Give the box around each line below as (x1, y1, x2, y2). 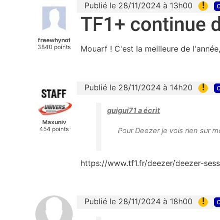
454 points (39, 125, 69, 133)
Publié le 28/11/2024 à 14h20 (84, 82, 192, 92)
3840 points (37, 43, 71, 51)
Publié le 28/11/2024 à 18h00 (84, 196, 192, 206)
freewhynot (37, 36, 71, 44)
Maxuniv (42, 118, 66, 126)
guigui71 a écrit (107, 106, 160, 115)
